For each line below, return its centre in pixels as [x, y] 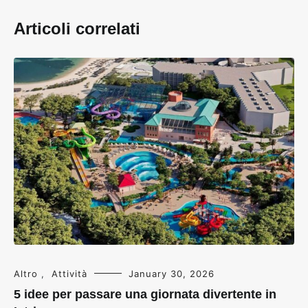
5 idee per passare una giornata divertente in [145, 294]
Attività [69, 273]
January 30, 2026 [172, 273]
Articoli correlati [77, 28]
